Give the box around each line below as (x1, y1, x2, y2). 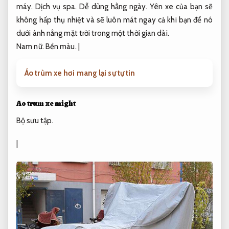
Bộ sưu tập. (16, 116, 54, 125)
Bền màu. (45, 41, 77, 51)
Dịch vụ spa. (35, 2, 77, 11)
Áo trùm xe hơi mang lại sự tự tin (25, 68, 135, 78)
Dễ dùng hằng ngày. (79, 2, 148, 11)
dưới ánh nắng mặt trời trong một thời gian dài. (16, 28, 169, 38)
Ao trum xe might (16, 98, 76, 109)
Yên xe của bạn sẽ (147, 2, 213, 11)
